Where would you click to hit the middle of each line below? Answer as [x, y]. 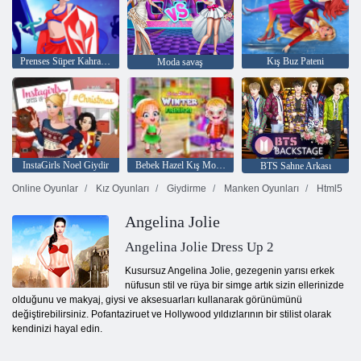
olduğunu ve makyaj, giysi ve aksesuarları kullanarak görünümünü [157, 300]
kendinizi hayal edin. [57, 329]
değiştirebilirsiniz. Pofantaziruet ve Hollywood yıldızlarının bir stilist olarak [172, 315]
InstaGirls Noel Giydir [65, 165]
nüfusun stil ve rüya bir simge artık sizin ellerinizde [234, 286]
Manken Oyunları [260, 189]
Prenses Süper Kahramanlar [106, 62]
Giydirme [185, 189]
